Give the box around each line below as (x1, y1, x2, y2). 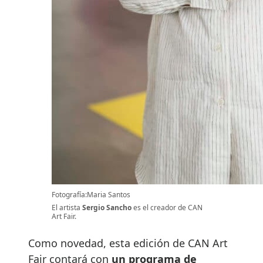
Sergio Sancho (82, 203, 131, 213)
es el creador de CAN (131, 203, 203, 213)
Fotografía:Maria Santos (52, 190, 130, 200)
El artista (52, 203, 82, 213)
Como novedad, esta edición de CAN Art (28, 236, 228, 251)
